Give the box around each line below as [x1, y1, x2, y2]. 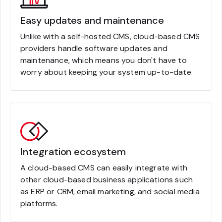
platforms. [20, 198, 58, 209]
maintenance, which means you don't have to [20, 55, 187, 65]
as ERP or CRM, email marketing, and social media [20, 186, 200, 197]
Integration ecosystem [20, 145, 126, 158]
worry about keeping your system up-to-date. [20, 66, 193, 77]
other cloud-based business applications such [20, 174, 193, 185]
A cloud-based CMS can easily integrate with [20, 162, 187, 173]
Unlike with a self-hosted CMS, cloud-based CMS [20, 31, 200, 42]
